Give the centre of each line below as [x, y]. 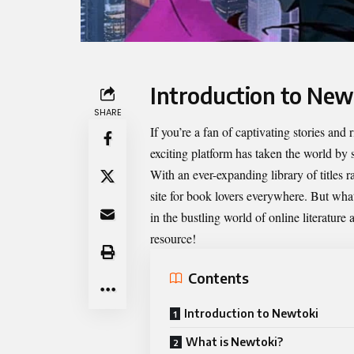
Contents [218, 278]
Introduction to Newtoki [251, 313]
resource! [173, 238]
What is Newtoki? [234, 341]
